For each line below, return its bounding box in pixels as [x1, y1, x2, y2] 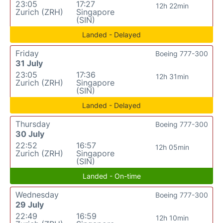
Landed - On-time [82, 171, 141, 180]
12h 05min [155, 142, 189, 151]
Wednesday [15, 189, 59, 200]
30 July [15, 128, 44, 139]
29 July [15, 199, 44, 210]
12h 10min [155, 213, 189, 222]
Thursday [15, 118, 50, 129]
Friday [15, 48, 39, 58]
